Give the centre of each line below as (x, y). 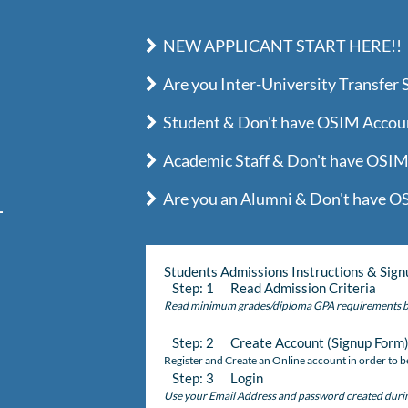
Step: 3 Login (213, 378)
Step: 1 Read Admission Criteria (270, 288)
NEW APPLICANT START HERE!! (279, 46)
